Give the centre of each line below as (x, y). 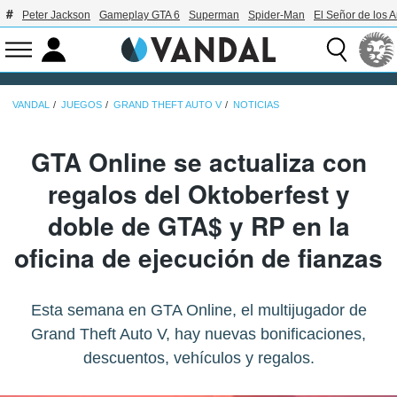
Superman (214, 15)
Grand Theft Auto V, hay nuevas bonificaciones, (198, 334)
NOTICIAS (256, 104)
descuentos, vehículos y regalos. (198, 358)
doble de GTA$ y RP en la (198, 225)
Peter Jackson (56, 15)
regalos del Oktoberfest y (198, 193)
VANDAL (31, 104)
